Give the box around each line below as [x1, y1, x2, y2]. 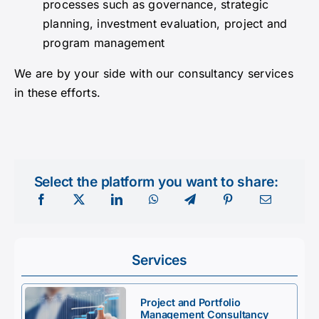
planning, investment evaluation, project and [42, 16, 288, 31]
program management [42, 36, 165, 51]
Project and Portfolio [140, 296, 241, 309]
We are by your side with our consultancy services [14, 66, 293, 81]
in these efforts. [14, 85, 101, 100]
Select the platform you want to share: [33, 173, 278, 191]
